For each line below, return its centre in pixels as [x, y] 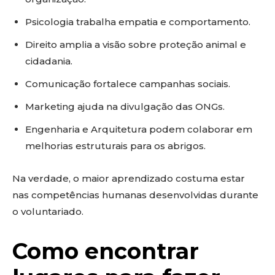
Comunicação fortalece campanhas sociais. [128, 84]
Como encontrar [106, 251]
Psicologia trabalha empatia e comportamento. [138, 22]
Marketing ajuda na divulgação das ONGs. [125, 107]
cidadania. [49, 61]
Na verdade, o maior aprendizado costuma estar [129, 178]
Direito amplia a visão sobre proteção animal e [136, 45]
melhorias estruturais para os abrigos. [115, 146]
